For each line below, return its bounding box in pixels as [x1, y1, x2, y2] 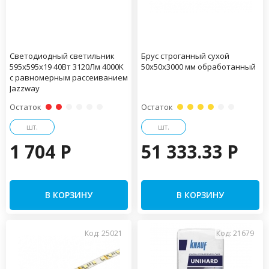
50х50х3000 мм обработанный [141, 61, 256, 72]
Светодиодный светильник [10, 50, 115, 61]
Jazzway [10, 82, 40, 94]
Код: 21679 [216, 228, 254, 238]
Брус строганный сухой [141, 50, 229, 61]
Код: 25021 [85, 228, 122, 238]
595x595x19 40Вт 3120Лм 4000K [10, 61, 124, 72]
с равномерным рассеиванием [10, 71, 128, 83]
